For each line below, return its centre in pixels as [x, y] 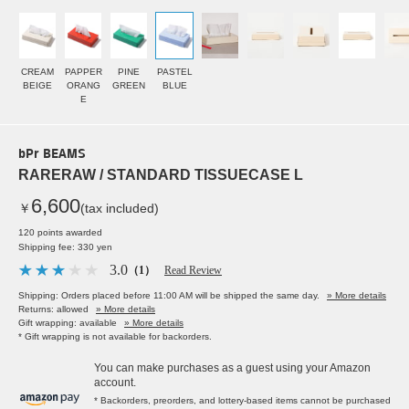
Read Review [193, 271]
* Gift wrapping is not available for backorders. [115, 337]
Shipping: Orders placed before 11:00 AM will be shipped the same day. [169, 296]
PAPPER [83, 72]
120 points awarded [60, 233]
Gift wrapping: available [68, 323]
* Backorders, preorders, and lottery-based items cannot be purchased [242, 401]
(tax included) [120, 209]
